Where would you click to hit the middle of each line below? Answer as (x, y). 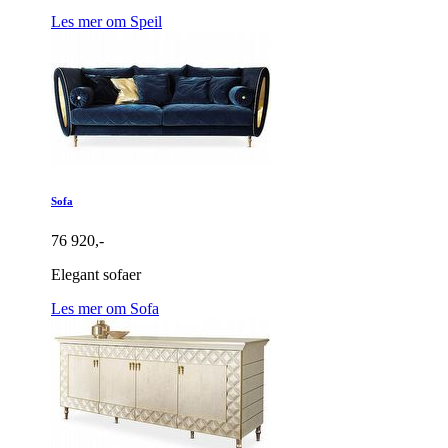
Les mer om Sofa (105, 309)
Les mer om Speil (106, 22)
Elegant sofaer (96, 275)
